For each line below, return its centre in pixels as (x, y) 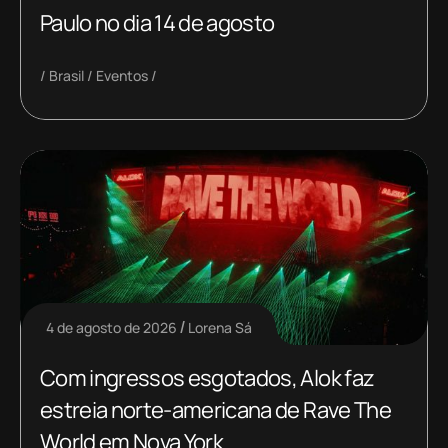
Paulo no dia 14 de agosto (157, 23)
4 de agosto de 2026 (111, 327)
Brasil (66, 76)
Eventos (122, 76)
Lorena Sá (220, 327)
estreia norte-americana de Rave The (215, 409)
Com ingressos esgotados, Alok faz (207, 377)
